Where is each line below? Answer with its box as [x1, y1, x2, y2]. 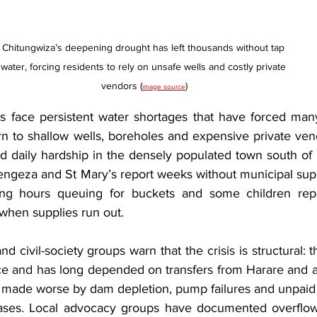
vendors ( [101, 80, 142, 92]
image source [142, 83, 185, 91]
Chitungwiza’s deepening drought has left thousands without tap [1, 42, 287, 54]
